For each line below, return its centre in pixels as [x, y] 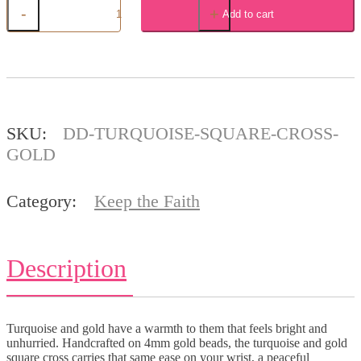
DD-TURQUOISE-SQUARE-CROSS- [201, 134]
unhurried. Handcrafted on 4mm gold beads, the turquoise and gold [177, 343]
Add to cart [248, 14]
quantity [27, 92]
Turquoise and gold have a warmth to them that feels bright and [167, 329]
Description [66, 269]
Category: [44, 201]
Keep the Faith [147, 201]
